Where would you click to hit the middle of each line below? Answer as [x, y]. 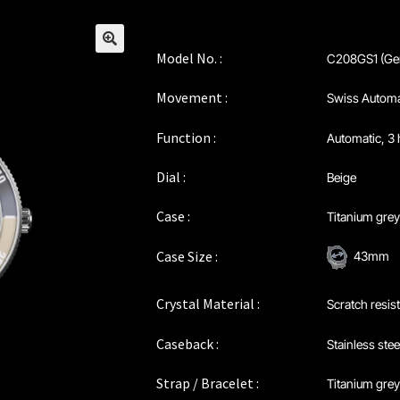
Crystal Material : [208, 304]
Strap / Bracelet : [207, 383]
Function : [186, 137]
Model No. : [189, 58]
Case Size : [187, 256]
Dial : [171, 177]
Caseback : [187, 343]
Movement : [192, 98]
